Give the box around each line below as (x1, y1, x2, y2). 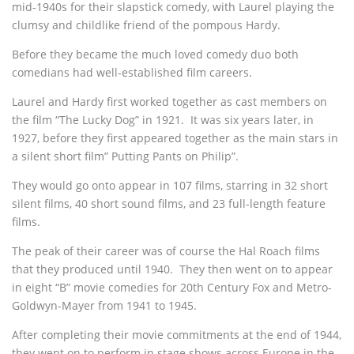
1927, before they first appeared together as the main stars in (12, 130, 338, 145)
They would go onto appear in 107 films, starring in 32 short (12, 178, 328, 193)
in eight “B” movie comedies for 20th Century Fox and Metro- (12, 280, 332, 295)
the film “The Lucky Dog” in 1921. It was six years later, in (12, 112, 314, 127)
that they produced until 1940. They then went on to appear (12, 262, 333, 277)
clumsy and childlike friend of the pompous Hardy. (12, 17, 281, 32)
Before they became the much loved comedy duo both (12, 47, 299, 62)
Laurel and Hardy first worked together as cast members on (12, 94, 327, 109)
